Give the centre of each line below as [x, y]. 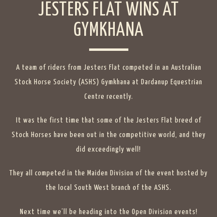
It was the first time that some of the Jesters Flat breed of [108, 121]
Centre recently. [108, 97]
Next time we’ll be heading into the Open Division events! [108, 212]
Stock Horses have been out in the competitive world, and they [108, 135]
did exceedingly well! [108, 150]
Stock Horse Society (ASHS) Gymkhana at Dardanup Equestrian [108, 82]
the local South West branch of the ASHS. [108, 188]
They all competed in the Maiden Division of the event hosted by [108, 173]
